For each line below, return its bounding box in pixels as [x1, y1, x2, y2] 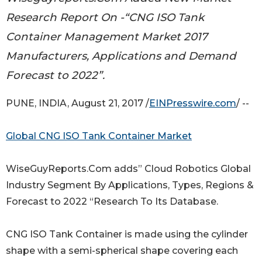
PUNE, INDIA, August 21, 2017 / [6, 98, 149, 109]
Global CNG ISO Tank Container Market [6, 130, 192, 142]
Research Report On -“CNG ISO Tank [6, 10, 204, 24]
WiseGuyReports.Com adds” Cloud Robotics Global [6, 163, 251, 175]
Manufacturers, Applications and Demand [6, 49, 236, 63]
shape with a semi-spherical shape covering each [6, 245, 238, 257]
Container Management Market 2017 [6, 29, 208, 43]
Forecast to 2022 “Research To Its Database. [6, 196, 218, 208]
